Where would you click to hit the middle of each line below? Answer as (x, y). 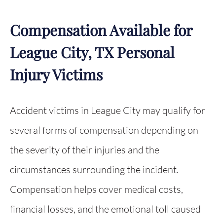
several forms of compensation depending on (104, 130)
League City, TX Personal (92, 52)
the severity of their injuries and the (85, 150)
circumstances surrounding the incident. (94, 169)
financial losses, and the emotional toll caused (105, 209)
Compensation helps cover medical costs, (96, 189)
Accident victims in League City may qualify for (108, 110)
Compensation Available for (101, 30)
